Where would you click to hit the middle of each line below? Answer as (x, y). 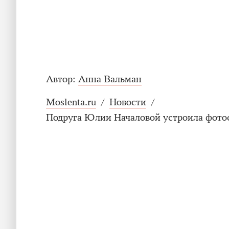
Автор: (61, 79)
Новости (128, 102)
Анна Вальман (110, 79)
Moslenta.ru (71, 102)
